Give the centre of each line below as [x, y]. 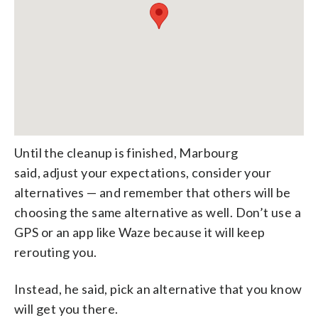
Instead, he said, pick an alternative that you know [158, 289]
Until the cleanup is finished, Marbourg [126, 152]
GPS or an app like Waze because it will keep [140, 232]
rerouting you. [56, 252]
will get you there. [66, 308]
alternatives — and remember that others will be [153, 192]
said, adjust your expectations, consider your [143, 172]
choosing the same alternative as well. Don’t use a [158, 212]
